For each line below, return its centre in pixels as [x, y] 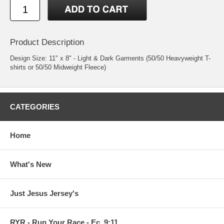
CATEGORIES [35, 106]
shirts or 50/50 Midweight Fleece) [58, 67]
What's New [31, 164]
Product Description [47, 42]
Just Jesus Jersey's [44, 193]
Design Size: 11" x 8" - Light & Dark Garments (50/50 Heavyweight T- [110, 58]
